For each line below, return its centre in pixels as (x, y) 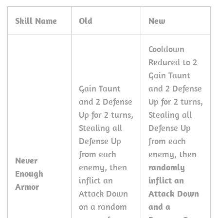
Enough (29, 173)
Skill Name (36, 21)
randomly (167, 167)
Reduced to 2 (173, 62)
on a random (103, 207)
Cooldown (166, 49)
